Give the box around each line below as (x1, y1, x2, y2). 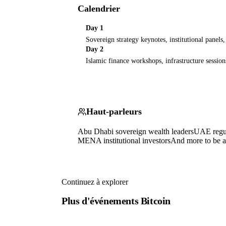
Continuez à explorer (62, 178, 128, 187)
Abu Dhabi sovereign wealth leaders (78, 127, 194, 136)
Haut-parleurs (86, 106, 142, 117)
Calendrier (78, 4, 120, 14)
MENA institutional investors (78, 136, 171, 145)
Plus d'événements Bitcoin (62, 195, 171, 206)
